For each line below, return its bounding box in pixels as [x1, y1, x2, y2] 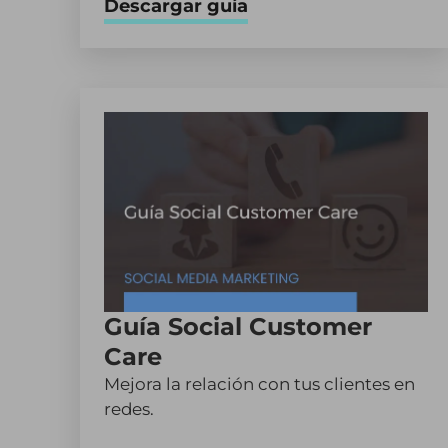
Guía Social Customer [104, 312, 372, 341]
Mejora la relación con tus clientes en [104, 374, 415, 394]
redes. [104, 399, 154, 419]
